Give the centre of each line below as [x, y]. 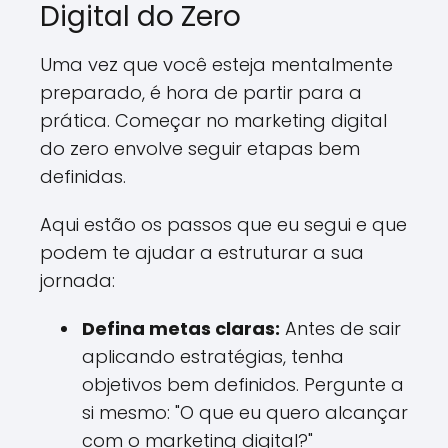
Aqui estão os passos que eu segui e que [223, 224]
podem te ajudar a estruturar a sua [202, 252]
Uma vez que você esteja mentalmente [216, 64]
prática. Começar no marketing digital [213, 120]
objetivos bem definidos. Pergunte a [243, 384]
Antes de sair [340, 328]
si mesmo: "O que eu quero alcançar [245, 412]
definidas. [83, 176]
